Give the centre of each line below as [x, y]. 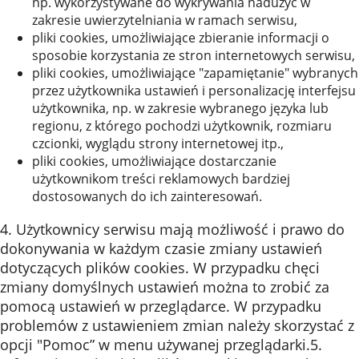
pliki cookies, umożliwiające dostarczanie [154, 161]
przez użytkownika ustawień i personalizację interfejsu [194, 91]
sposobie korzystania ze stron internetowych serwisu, [194, 55]
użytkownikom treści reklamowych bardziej [161, 179]
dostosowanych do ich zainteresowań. [147, 196]
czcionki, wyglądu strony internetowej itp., [158, 143]
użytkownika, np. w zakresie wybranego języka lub [180, 108]
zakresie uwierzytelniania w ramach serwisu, [165, 20]
